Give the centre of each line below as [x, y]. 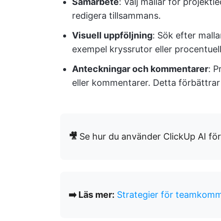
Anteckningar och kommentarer [140, 69]
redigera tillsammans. [116, 16]
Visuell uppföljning [112, 35]
